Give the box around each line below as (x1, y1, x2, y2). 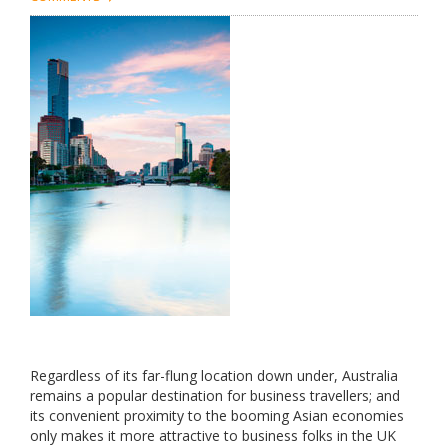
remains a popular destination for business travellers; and (30, 386, 400, 405)
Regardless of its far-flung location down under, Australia (30, 366, 398, 385)
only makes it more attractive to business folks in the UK (30, 426, 396, 445)
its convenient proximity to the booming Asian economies (30, 406, 404, 425)
